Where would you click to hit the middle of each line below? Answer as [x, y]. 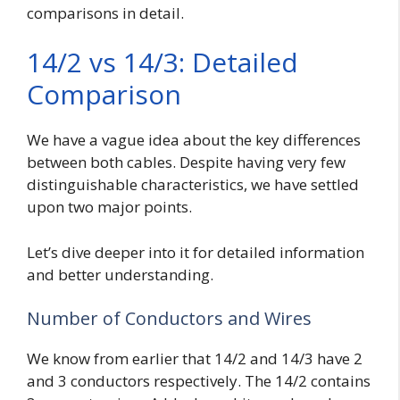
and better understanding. [120, 274]
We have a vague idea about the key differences [194, 140]
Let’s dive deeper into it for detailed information [196, 252]
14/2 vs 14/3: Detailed [162, 62]
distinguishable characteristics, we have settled [193, 185]
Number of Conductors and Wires [169, 319]
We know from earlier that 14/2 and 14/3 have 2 [195, 359]
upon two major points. [109, 207]
